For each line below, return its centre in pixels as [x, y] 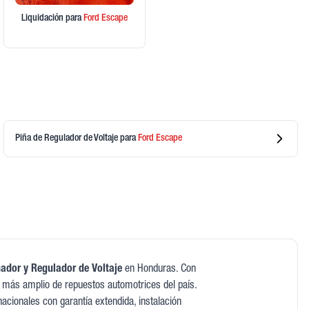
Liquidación [43, 19]
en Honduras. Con [159, 270]
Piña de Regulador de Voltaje [68, 138]
